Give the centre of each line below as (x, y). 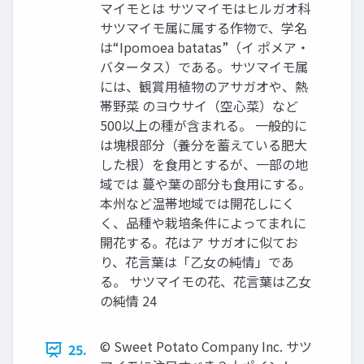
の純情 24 (128, 301)
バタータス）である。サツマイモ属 (204, 67)
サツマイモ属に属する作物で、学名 (204, 28)
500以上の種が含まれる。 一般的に (204, 125)
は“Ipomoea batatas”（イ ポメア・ (205, 47)
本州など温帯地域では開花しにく (197, 203)
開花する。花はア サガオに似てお (199, 242)
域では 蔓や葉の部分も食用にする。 (206, 184)
